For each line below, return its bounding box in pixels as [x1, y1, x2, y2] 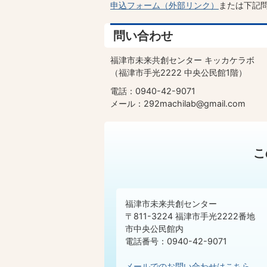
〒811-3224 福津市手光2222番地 [125, 211, 255, 222]
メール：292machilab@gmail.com [110, 98, 246, 109]
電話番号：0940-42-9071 [125, 236, 227, 247]
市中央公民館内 [125, 223, 184, 234]
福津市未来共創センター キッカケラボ [110, 55, 254, 66]
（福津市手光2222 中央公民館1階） [110, 67, 247, 78]
